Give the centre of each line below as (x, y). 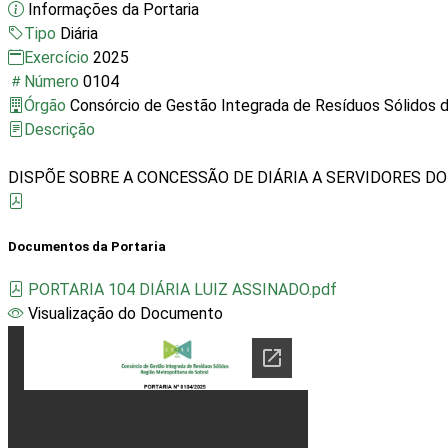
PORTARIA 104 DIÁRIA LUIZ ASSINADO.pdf (182, 289)
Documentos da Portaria (87, 246)
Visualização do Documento (125, 313)
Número (53, 82)
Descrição (59, 130)
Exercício (58, 58)
